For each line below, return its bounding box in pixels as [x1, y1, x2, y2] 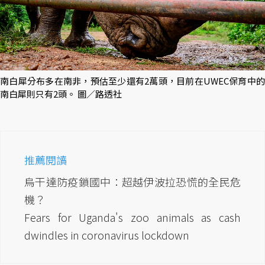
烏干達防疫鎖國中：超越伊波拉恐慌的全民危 [24, 174, 241, 190]
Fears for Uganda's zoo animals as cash [24, 209, 241, 225]
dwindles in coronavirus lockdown [24, 227, 189, 243]
